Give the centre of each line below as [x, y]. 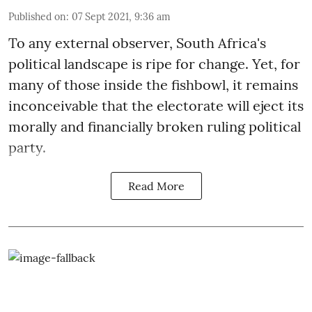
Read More [156, 186]
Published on [37, 16]
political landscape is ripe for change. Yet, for [154, 63]
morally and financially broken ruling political [155, 126]
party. [27, 147]
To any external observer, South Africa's [137, 42]
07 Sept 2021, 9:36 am [121, 16]
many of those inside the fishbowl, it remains [153, 84]
